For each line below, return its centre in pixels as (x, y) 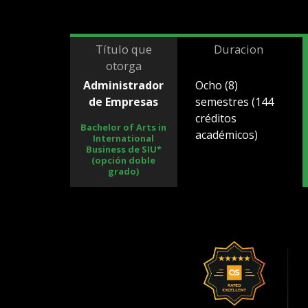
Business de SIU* (123, 150)
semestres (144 (234, 102)
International (124, 139)
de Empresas (124, 102)
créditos (216, 119)
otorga (123, 66)
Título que (123, 49)
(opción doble (124, 161)
